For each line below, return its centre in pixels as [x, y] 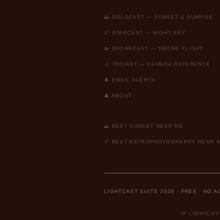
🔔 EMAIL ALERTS [130, 80]
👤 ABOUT [118, 96]
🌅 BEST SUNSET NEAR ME [144, 126]
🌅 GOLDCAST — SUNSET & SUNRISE [159, 17]
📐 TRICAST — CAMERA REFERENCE [157, 64]
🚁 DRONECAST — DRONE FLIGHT [154, 48]
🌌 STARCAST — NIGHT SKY [145, 33]
